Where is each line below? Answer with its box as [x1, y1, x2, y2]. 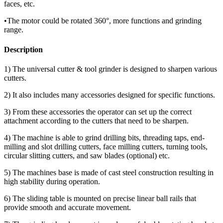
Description [4, 45, 43, 54]
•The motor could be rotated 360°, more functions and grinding [4, 16, 202, 25]
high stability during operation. [4, 177, 100, 186]
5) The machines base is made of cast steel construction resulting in [4, 168, 214, 177]
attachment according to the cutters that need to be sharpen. [4, 116, 189, 125]
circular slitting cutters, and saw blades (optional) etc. [4, 151, 170, 160]
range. [4, 25, 23, 34]
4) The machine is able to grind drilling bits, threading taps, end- [4, 133, 205, 142]
